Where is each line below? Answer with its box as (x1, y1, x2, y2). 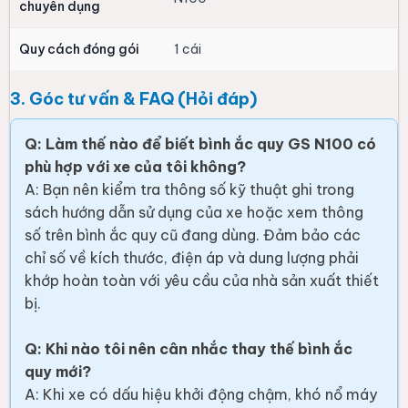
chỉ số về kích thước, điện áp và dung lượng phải (25, 249, 360, 268)
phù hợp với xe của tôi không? (25, 158, 247, 177)
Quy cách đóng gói (19, 41, 140, 58)
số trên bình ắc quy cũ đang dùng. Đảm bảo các (25, 226, 362, 245)
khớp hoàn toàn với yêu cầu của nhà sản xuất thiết (25, 271, 380, 291)
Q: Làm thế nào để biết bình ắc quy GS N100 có (25, 135, 377, 154)
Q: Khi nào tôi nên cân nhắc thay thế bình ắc (25, 340, 353, 359)
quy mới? (25, 362, 92, 382)
